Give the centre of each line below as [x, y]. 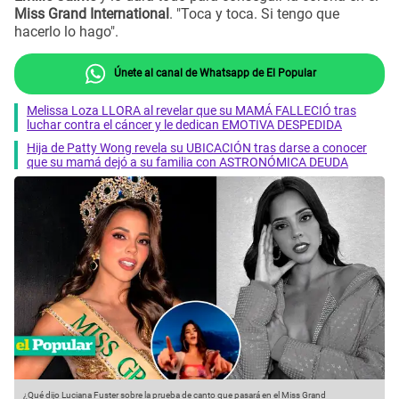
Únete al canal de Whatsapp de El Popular [213, 73]
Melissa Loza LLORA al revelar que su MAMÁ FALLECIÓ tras [191, 110]
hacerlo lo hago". [66, 32]
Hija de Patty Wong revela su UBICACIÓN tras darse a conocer [197, 147]
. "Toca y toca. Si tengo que [254, 14]
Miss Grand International [92, 14]
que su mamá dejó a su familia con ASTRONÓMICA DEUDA [187, 162]
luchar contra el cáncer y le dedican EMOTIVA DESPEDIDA [184, 124]
